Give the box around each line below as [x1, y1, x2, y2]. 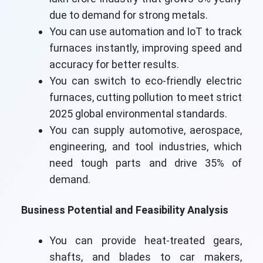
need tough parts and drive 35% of [49, 157, 242, 170]
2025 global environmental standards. [49, 107, 227, 120]
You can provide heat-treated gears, [49, 234, 242, 247]
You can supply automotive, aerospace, [49, 124, 242, 137]
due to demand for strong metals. [49, 9, 208, 22]
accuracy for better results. [49, 58, 179, 71]
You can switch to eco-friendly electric [49, 75, 242, 87]
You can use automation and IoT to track [49, 25, 242, 38]
